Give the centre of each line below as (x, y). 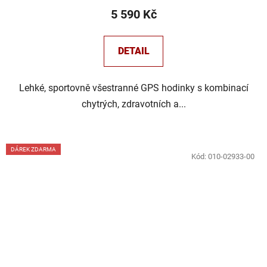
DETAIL (133, 51)
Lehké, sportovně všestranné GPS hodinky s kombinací (133, 88)
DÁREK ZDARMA (33, 150)
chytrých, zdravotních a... (133, 104)
